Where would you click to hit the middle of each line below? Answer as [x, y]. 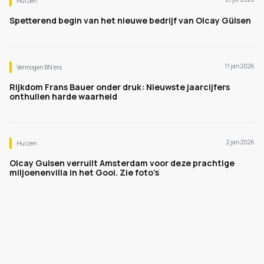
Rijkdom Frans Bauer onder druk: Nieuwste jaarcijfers [120, 87]
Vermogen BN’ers [39, 67]
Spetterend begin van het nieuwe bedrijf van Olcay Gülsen [130, 20]
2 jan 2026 [240, 142]
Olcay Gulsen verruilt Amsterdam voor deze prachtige [122, 163]
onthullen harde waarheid [63, 96]
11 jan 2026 [240, 66]
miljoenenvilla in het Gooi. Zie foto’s [84, 172]
